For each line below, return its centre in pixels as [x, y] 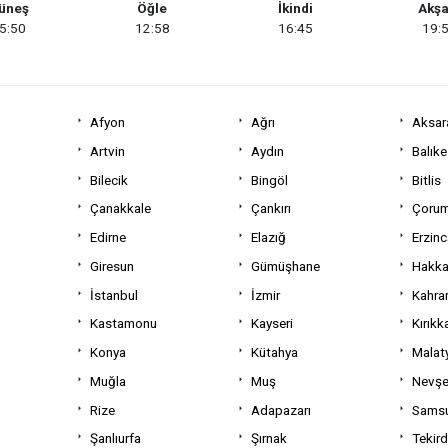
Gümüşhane [286, 265]
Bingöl [270, 179]
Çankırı [271, 208]
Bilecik [109, 179]
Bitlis [426, 179]
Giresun [112, 265]
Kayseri [272, 323]
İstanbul [114, 294]
